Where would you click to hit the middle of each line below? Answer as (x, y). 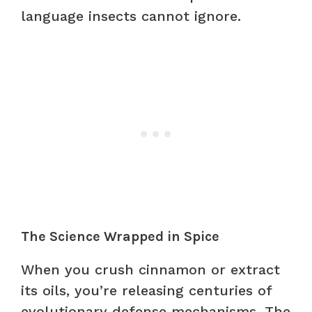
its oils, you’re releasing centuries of (146, 290)
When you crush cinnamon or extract (150, 269)
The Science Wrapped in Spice (120, 236)
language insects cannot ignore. (131, 16)
